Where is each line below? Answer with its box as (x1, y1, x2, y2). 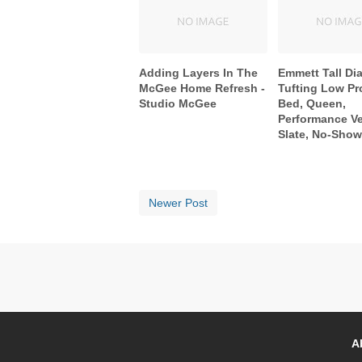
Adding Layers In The (139, 65, 258, 79)
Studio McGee (139, 96, 217, 110)
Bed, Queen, (278, 96, 347, 110)
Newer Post (149, 196, 208, 209)
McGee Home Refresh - (139, 81, 265, 95)
